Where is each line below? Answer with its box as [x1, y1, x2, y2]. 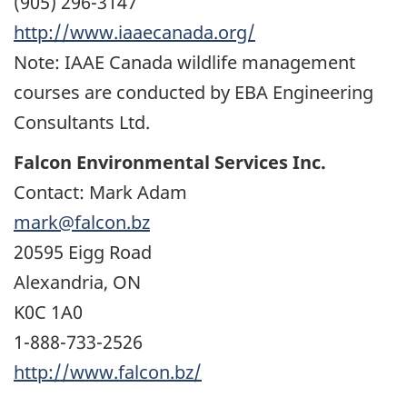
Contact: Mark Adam [14, 180, 187, 205]
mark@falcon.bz [14, 210, 150, 235]
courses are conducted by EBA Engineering [14, 79, 373, 104]
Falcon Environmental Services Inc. [14, 150, 326, 175]
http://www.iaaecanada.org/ [14, 19, 255, 45]
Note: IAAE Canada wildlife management [14, 49, 355, 74]
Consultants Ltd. [14, 109, 150, 134]
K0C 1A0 [14, 300, 83, 325]
